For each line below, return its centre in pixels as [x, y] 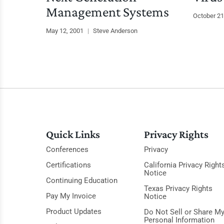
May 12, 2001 [65, 30]
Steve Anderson [115, 30]
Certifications [68, 165]
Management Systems [107, 11]
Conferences [67, 149]
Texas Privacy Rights [178, 188]
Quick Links [73, 134]
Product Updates [74, 211]
